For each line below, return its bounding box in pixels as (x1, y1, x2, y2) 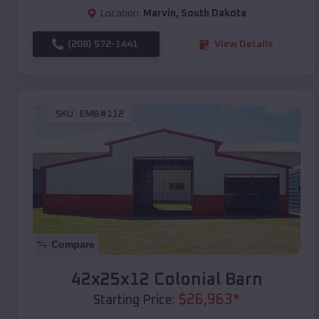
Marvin (143, 9, 176, 19)
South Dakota (181, 9, 246, 19)
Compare (51, 239, 95, 251)
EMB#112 (80, 108, 124, 119)
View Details (214, 39, 273, 50)
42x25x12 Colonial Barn (70, 271, 263, 289)
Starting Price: (93, 294, 175, 308)
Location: (100, 9, 141, 19)
